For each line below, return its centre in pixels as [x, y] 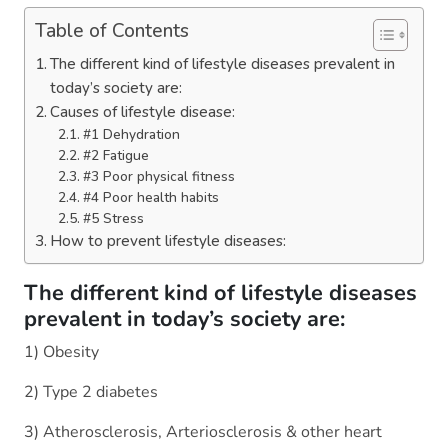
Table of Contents [112, 31]
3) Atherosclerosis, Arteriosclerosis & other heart [203, 432]
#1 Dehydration [131, 135]
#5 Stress [113, 219]
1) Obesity [61, 352]
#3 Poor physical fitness [158, 177]
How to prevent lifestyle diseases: [168, 241]
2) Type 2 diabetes [91, 392]
